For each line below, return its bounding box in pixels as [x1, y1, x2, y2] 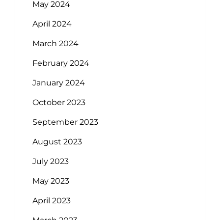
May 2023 [32, 176, 69, 186]
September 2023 [32, 117, 98, 127]
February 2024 [32, 58, 89, 68]
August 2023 [32, 137, 82, 147]
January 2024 [32, 78, 85, 88]
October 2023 [32, 98, 85, 108]
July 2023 [32, 157, 69, 166]
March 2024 [32, 39, 79, 49]
